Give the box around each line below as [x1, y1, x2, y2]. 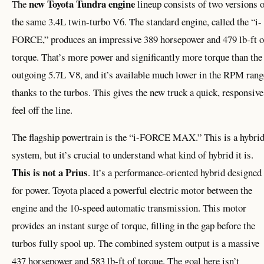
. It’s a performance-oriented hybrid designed [88, 166, 262, 180]
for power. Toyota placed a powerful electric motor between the [12, 183, 252, 197]
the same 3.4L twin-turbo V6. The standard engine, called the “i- [12, 14, 262, 28]
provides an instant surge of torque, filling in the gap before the [12, 219, 255, 233]
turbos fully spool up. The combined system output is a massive [12, 236, 259, 250]
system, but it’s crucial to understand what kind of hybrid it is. [12, 148, 253, 162]
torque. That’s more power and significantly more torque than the [12, 49, 262, 64]
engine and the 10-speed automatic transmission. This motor [12, 201, 246, 215]
